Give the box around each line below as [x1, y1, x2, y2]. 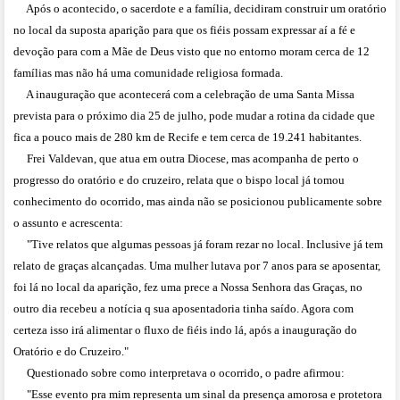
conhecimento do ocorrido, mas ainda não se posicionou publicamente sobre [13, 195, 382, 209]
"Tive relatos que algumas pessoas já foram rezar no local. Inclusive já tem [13, 237, 383, 252]
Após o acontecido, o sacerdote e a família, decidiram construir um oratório [13, 2, 387, 16]
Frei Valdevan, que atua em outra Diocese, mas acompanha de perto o [13, 152, 359, 166]
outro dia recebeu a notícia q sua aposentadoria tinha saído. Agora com [13, 302, 354, 316]
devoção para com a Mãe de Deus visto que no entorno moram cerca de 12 [13, 45, 370, 59]
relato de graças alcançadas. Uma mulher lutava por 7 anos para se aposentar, [13, 259, 380, 273]
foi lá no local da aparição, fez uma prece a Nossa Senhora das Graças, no [13, 280, 362, 295]
